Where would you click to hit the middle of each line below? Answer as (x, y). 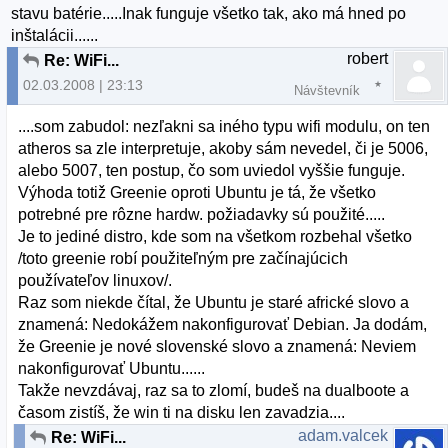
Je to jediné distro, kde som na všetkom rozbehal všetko (215, 237)
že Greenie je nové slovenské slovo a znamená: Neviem (217, 347)
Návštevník (327, 90)
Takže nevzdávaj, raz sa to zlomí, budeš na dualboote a (214, 391)
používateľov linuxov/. (95, 281)
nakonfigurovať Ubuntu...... (112, 369)
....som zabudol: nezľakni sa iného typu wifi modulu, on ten (224, 127)
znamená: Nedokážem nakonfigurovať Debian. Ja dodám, (223, 325)
